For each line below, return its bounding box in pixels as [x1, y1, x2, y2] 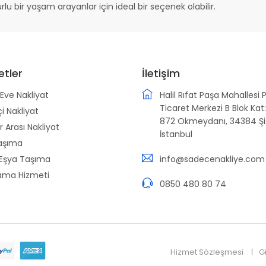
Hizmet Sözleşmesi [170, 246, 243, 258]
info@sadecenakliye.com [160, 153, 265, 165]
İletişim [142, 65, 180, 81]
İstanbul [160, 128, 192, 140]
